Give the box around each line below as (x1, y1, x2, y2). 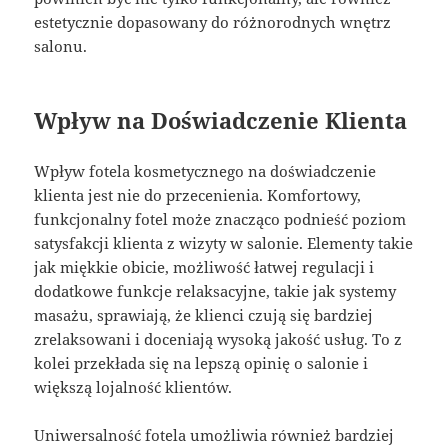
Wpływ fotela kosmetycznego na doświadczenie (34, 161, 377, 182)
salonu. (34, 36, 88, 57)
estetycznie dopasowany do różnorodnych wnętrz (34, 12, 392, 33)
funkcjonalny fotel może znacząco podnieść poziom (34, 209, 407, 230)
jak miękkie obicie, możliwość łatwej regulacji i (34, 257, 375, 278)
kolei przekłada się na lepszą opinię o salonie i (34, 353, 369, 374)
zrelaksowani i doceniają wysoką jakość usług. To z (34, 329, 403, 350)
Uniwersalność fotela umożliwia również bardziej (34, 425, 395, 446)
